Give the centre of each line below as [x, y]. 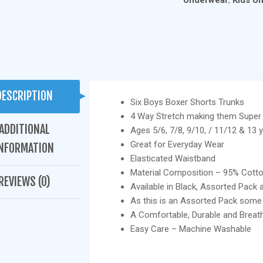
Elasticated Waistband [173, 159]
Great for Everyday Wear [177, 144]
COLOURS [202, 19]
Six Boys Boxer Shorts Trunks [187, 102]
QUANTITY [204, 32]
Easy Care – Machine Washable [190, 229]
